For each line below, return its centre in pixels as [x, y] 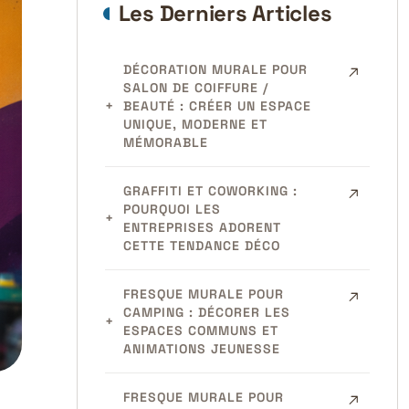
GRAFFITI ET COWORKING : [210, 191]
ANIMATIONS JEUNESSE [201, 349]
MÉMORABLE [165, 142]
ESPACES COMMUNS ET [200, 330]
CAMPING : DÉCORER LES [206, 312]
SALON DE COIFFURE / [195, 88]
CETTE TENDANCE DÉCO [201, 246]
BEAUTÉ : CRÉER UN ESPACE [217, 106]
